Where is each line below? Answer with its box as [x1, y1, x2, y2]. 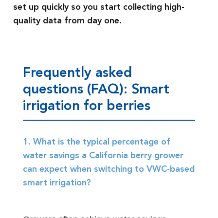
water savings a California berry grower [22, 151, 183, 161]
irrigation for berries [22, 100, 150, 113]
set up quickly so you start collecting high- [13, 3, 184, 12]
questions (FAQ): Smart [22, 83, 169, 97]
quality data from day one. [13, 17, 122, 26]
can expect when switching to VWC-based [22, 165, 195, 174]
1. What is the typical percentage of [22, 138, 170, 147]
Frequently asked [22, 67, 132, 80]
